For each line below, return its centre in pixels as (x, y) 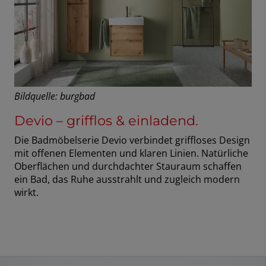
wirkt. (26, 193)
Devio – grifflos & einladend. (106, 121)
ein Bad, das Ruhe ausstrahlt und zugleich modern (127, 180)
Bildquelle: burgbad (55, 96)
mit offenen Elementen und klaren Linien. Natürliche (131, 153)
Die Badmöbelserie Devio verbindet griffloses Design (132, 140)
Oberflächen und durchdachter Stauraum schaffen (128, 167)
